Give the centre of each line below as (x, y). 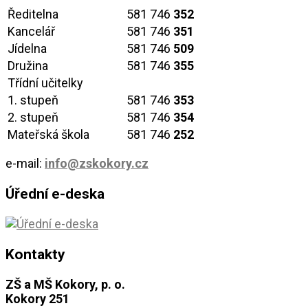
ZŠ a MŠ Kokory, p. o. (65, 285)
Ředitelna (33, 14)
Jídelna (27, 49)
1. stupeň (33, 100)
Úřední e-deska (55, 194)
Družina (28, 66)
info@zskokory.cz (97, 164)
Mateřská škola (48, 135)
